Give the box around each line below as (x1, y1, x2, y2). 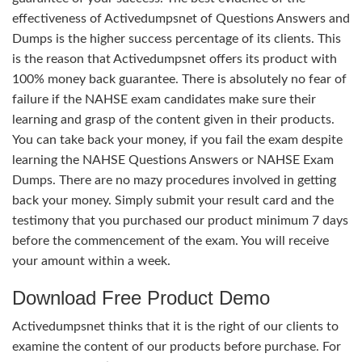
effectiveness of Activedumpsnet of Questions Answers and (12, 11, 350, 25)
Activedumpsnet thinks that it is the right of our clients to (12, 319, 339, 333)
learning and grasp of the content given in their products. (12, 112, 335, 126)
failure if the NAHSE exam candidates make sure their (12, 92, 316, 106)
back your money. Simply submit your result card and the (12, 193, 334, 207)
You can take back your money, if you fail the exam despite (12, 133, 343, 146)
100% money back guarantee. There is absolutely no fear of (12, 72, 347, 86)
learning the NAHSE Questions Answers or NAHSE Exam (12, 153, 334, 166)
